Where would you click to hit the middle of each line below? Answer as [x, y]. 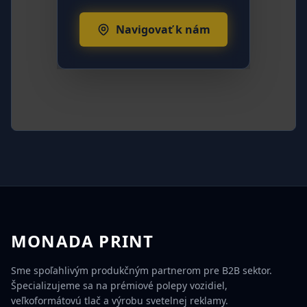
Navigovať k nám [163, 30]
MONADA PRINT [83, 241]
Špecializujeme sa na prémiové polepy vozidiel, [119, 286]
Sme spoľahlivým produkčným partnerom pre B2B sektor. [142, 271]
